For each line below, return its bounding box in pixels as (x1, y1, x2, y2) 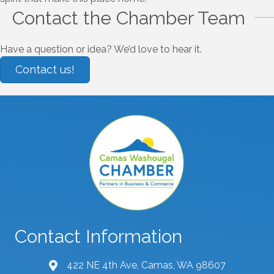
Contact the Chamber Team (12, 7, 245, 29)
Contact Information (15, 226, 182, 248)
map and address (48, 261, 127, 273)
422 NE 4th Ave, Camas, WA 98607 (66, 259, 226, 272)
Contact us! (15, 63, 75, 76)
